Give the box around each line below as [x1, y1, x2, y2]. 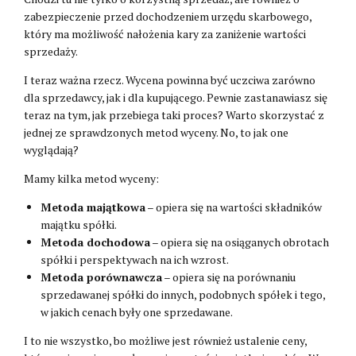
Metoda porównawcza [41, 269, 162, 284]
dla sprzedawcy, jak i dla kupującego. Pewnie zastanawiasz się [24, 89, 327, 105]
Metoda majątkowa [41, 199, 145, 215]
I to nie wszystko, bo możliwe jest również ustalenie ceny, [24, 332, 307, 348]
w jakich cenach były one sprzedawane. [41, 304, 233, 319]
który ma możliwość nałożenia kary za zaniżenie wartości [24, 25, 306, 41]
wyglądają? [24, 141, 79, 157]
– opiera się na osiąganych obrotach [150, 234, 329, 250]
